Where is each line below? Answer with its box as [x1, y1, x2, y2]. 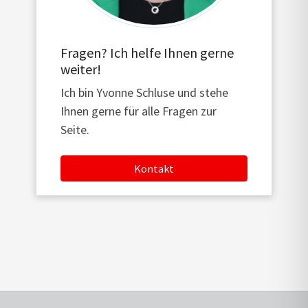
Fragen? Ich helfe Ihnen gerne [60, 43, 234, 61]
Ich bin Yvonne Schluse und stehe [60, 84, 229, 100]
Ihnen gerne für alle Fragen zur [60, 102, 217, 119]
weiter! [60, 60, 102, 78]
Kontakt [133, 161, 174, 175]
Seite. [60, 121, 90, 137]
